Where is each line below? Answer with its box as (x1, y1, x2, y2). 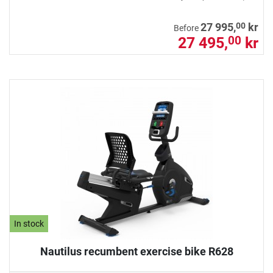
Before (174, 23, 200, 34)
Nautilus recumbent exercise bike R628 (40, 244, 233, 258)
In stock (14, 218, 44, 229)
